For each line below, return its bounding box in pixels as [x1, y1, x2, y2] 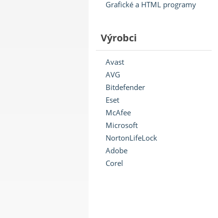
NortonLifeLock [106, 133, 157, 143]
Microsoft [106, 120, 138, 130]
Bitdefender [106, 82, 145, 92]
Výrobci [101, 31, 137, 44]
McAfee [106, 108, 131, 117]
